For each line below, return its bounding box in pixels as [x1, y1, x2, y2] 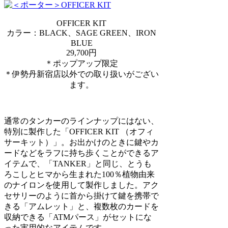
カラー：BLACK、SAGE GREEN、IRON [7, 28, 156, 37]
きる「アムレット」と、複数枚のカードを [4, 202, 159, 211]
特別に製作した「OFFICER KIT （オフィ [4, 127, 154, 136]
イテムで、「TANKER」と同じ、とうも [4, 159, 152, 168]
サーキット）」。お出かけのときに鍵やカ [4, 137, 159, 147]
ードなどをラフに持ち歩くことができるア [4, 148, 159, 157]
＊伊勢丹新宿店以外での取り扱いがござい [4, 69, 159, 78]
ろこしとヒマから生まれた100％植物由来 [4, 169, 155, 179]
